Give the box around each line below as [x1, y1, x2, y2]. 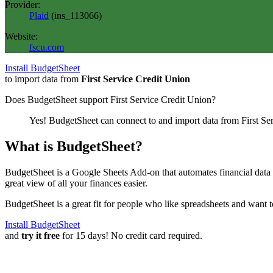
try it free [21, 230, 60, 241]
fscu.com [29, 41, 64, 52]
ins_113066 [54, 10, 99, 21]
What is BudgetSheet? [5, 138, 143, 154]
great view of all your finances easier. [5, 177, 147, 188]
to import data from [5, 73, 81, 84]
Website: [5, 30, 38, 41]
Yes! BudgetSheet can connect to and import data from [29, 115, 241, 126]
